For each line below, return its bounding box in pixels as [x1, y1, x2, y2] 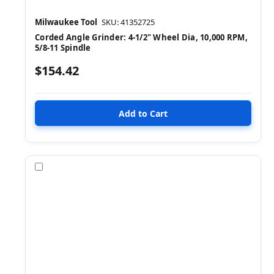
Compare [45, 160, 84, 172]
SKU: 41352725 [102, 17, 155, 28]
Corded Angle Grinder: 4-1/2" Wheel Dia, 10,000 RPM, [35, 32, 248, 43]
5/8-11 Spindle [35, 42, 91, 54]
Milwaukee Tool [35, 17, 97, 28]
